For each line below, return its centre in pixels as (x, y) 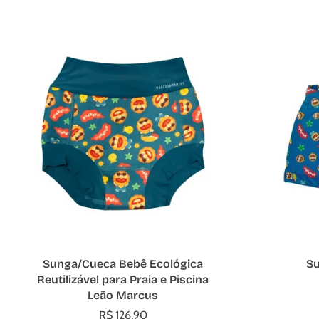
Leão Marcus (123, 295)
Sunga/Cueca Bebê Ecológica (123, 264)
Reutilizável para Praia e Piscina (123, 279)
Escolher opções (123, 246)
